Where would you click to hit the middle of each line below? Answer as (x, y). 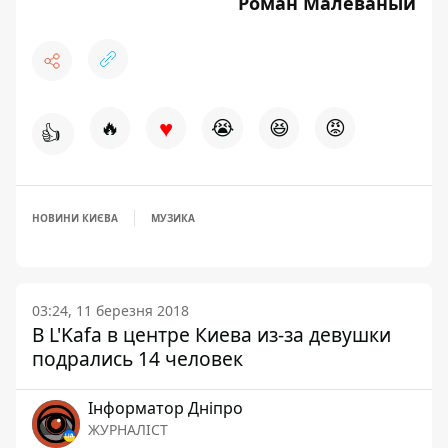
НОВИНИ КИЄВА (75, 217)
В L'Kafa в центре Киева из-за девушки (211, 334)
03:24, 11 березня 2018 (110, 310)
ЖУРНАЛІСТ (128, 429)
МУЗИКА (173, 217)
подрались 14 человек (137, 358)
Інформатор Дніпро (165, 407)
